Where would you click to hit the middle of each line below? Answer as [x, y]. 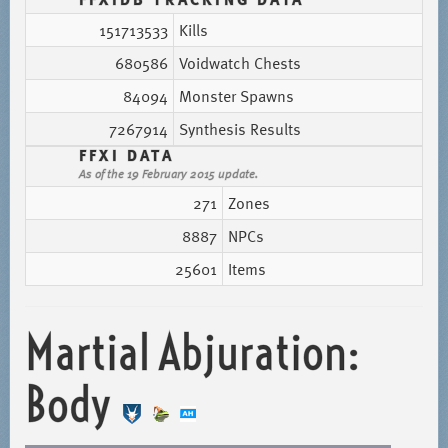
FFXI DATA [126, 155]
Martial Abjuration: [192, 353]
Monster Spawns [236, 96]
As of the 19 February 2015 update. [168, 173]
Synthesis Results [239, 129]
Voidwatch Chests [239, 63]
